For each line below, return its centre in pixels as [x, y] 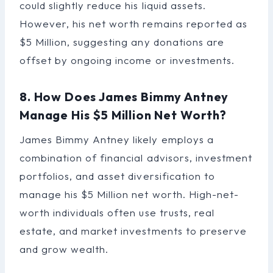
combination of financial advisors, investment [136, 157]
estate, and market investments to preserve [133, 230]
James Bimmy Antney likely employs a [117, 139]
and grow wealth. [64, 249]
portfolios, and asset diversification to [117, 175]
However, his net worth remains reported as [133, 23]
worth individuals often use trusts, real [117, 212]
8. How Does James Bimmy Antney [124, 96]
